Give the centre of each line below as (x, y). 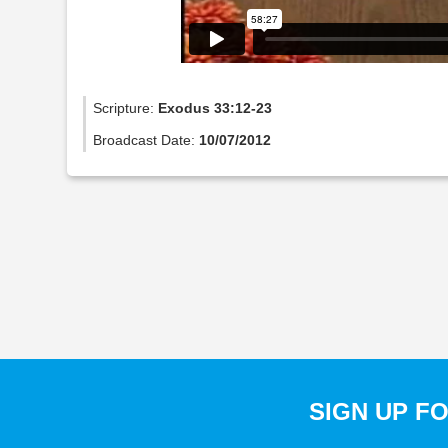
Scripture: (126, 107)
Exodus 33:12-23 (215, 107)
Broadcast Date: (146, 139)
